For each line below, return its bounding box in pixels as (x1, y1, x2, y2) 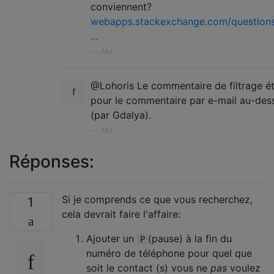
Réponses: (9, 150, 94, 172)
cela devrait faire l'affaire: (62, 207, 180, 220)
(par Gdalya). (91, 108, 151, 121)
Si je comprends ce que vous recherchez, (62, 193, 253, 206)
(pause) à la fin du (148, 232, 232, 245)
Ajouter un (86, 232, 137, 245)
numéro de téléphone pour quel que (86, 246, 252, 259)
